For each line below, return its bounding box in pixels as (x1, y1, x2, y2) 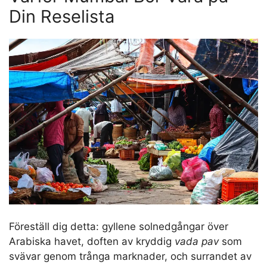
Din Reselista (9, 5, 114, 27)
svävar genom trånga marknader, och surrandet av (9, 250, 252, 263)
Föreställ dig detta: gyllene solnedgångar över (9, 221, 228, 233)
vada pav (175, 235, 219, 248)
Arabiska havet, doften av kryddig (9, 235, 175, 248)
